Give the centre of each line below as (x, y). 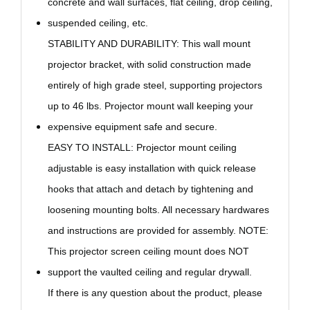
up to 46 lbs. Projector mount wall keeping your (150, 106)
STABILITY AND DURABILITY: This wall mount (149, 44)
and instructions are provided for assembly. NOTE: (158, 231)
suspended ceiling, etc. (98, 23)
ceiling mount (172, 252)
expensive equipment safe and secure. (132, 127)
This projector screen (95, 252)
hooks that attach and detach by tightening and (150, 189)
